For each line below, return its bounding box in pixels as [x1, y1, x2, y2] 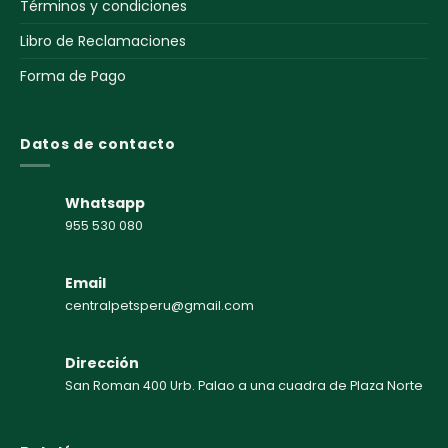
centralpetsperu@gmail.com [65, 297, 254, 315]
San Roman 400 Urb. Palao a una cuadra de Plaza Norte [65, 377, 423, 395]
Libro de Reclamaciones [20, 30, 186, 51]
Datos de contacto [20, 133, 176, 154]
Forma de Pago [20, 65, 126, 86]
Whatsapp [65, 193, 145, 214]
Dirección [65, 353, 139, 374]
